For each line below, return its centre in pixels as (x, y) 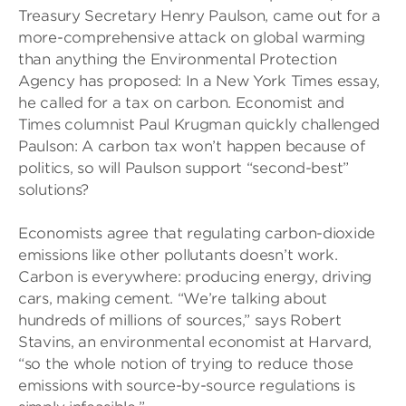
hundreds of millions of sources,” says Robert (180, 320)
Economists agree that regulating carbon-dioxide (197, 233)
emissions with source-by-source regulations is (187, 386)
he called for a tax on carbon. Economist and (181, 103)
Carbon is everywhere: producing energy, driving (195, 277)
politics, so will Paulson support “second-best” (184, 168)
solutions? (53, 190)
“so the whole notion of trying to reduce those (186, 364)
